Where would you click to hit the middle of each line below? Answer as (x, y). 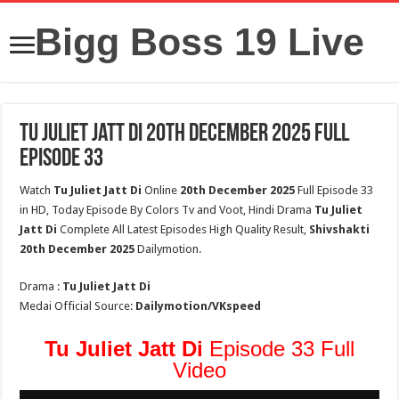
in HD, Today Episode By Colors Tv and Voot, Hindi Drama (167, 210)
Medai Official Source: (78, 306)
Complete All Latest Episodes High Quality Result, (185, 229)
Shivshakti (340, 229)
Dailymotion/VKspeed (199, 306)
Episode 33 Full (281, 349)
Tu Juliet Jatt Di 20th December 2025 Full (185, 134)
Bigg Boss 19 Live (199, 42)
